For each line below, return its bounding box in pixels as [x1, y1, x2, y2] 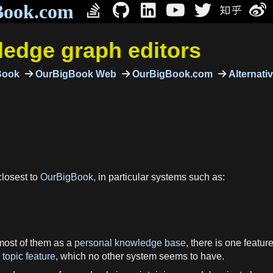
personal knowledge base [74, 237, 186, 248]
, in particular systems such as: [93, 171, 225, 182]
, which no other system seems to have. [55, 250, 224, 261]
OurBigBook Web [32, 68, 116, 79]
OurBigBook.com [129, 68, 213, 79]
